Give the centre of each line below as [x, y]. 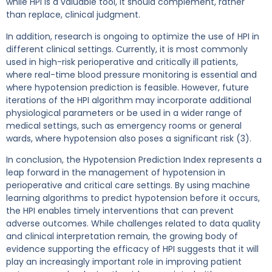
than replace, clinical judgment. [73, 15]
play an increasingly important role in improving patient [124, 261]
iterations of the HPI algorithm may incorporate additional [129, 100]
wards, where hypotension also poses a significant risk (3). [129, 138]
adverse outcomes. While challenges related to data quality [133, 223]
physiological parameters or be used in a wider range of [124, 113]
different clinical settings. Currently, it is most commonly [127, 49]
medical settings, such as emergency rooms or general [124, 125]
